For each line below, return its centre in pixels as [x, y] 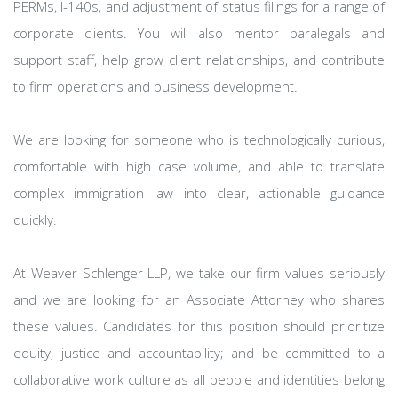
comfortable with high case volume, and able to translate [199, 166]
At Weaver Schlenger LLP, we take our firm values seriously [199, 273]
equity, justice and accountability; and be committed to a [199, 353]
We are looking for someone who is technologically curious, [199, 139]
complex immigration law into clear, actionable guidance [199, 193]
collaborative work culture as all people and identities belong [199, 379]
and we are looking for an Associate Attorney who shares [199, 299]
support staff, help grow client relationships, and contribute [199, 60]
